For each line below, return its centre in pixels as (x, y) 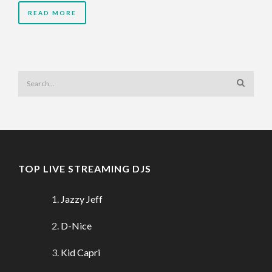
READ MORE (52, 12)
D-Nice (76, 226)
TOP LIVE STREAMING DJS (85, 169)
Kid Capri (80, 253)
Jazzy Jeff (82, 199)
